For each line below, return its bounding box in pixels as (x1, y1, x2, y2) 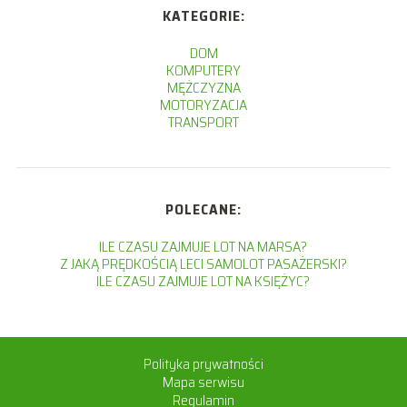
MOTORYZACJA (160, 94, 247, 117)
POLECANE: (164, 198, 242, 222)
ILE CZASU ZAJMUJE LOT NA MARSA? (99, 235, 308, 259)
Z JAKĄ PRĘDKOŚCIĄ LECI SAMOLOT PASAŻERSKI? (59, 253, 347, 276)
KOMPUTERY (166, 59, 241, 83)
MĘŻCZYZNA (166, 76, 241, 100)
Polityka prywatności (144, 352, 263, 376)
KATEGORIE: (162, 5, 245, 28)
